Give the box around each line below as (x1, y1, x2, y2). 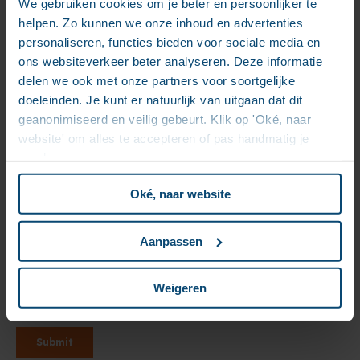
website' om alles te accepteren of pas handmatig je (18, 131, 309, 145)
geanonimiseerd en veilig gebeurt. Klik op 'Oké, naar (18, 112, 311, 126)
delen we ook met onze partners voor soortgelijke (18, 73, 295, 88)
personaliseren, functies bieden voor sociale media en (18, 35, 321, 49)
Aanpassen (139, 234, 202, 248)
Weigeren (153, 280, 207, 295)
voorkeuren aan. (18, 150, 110, 165)
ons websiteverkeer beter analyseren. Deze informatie (18, 54, 322, 68)
